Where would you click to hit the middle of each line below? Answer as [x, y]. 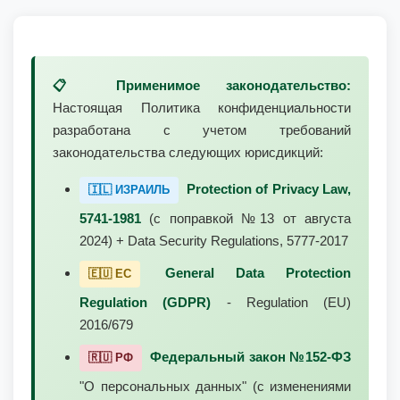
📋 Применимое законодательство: [202, 85]
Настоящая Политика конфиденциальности [202, 108]
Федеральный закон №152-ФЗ [250, 357]
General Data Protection [258, 273]
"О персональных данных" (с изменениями [215, 386]
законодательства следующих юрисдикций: [188, 152]
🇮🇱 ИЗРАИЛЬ [129, 190]
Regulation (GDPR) [146, 302]
